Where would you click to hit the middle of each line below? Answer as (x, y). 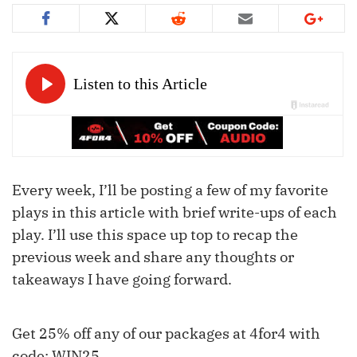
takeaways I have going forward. (122, 280)
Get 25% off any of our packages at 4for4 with (166, 334)
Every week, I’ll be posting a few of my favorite (170, 190)
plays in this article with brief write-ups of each (175, 213)
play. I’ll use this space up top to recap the (155, 235)
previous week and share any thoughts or (153, 257)
